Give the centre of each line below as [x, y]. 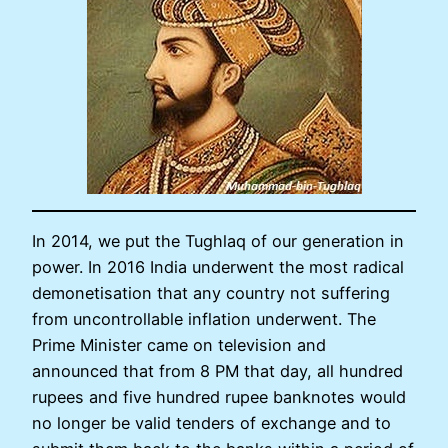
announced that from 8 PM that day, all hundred [217, 371]
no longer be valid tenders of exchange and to [211, 423]
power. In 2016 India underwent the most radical [218, 267]
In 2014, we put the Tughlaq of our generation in [218, 241]
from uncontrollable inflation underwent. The [204, 319]
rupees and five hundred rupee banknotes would [219, 397]
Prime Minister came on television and [179, 345]
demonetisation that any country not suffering [211, 293]
